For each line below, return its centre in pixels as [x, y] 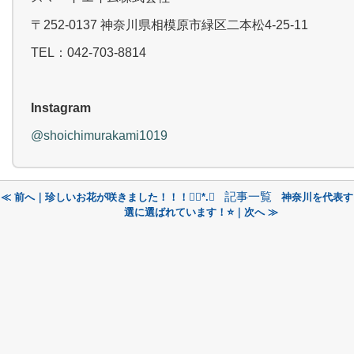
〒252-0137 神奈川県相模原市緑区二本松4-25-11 [169, 25]
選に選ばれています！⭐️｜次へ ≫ [201, 212]
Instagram [61, 108]
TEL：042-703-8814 [88, 53]
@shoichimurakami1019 [99, 136]
